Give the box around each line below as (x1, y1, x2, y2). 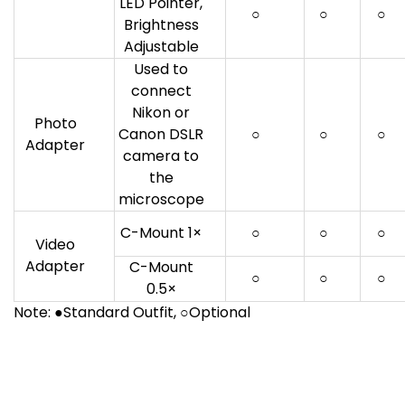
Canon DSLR (118, 124, 203, 146)
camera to (123, 146, 199, 167)
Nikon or (132, 102, 190, 124)
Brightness (123, 14, 199, 36)
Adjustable (123, 36, 199, 58)
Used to (134, 59, 188, 80)
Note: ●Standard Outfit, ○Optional (14, 302, 250, 324)
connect (130, 80, 192, 102)
